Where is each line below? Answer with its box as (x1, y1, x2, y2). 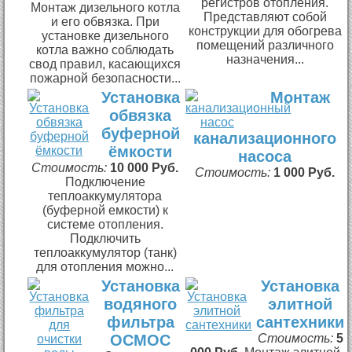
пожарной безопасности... (29, 71, 181, 85)
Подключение (64, 174, 145, 189)
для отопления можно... (36, 259, 174, 273)
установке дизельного (41, 28, 169, 42)
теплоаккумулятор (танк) (33, 245, 177, 259)
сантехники (256, 313, 345, 331)
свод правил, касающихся (29, 57, 181, 71)
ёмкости (108, 142, 173, 160)
